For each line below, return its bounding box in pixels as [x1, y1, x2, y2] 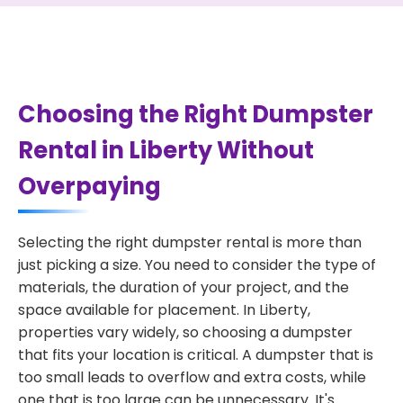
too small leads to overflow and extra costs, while [18, 367, 366, 388]
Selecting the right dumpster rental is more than [18, 232, 362, 253]
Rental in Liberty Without [18, 134, 314, 166]
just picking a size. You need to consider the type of [18, 255, 376, 275]
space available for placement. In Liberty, [18, 300, 310, 320]
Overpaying [18, 170, 161, 202]
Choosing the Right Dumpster [18, 98, 373, 130]
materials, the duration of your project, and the [18, 277, 349, 298]
